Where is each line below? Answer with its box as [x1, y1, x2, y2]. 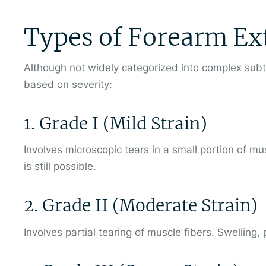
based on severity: [24, 78, 112, 90]
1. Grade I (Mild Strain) [24, 112, 207, 134]
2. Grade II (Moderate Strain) [24, 195, 258, 217]
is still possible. [24, 160, 96, 173]
